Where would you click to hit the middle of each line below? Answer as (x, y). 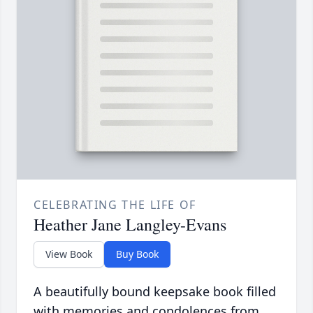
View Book (69, 254)
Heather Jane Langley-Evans (130, 225)
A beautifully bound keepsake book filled (155, 292)
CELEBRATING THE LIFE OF (115, 205)
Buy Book (137, 254)
